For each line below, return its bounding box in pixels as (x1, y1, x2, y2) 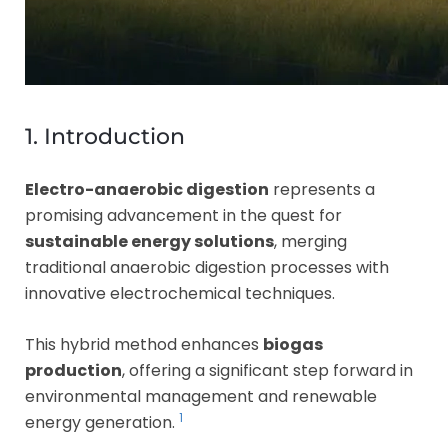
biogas (263, 332, 323, 356)
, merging (274, 229, 347, 253)
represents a (269, 177, 375, 201)
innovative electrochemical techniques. (25, 281, 335, 305)
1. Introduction (25, 122, 185, 150)
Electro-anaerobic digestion (25, 177, 269, 201)
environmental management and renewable (25, 384, 377, 408)
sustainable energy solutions (25, 229, 274, 253)
